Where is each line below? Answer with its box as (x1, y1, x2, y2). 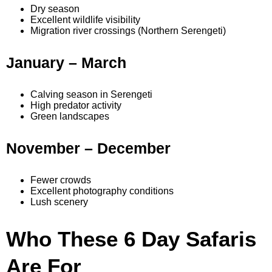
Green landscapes (30, 111, 109, 122)
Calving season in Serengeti (30, 89, 152, 100)
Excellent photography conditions (30, 186, 174, 197)
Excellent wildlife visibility (30, 15, 140, 25)
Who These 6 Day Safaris (6, 227, 256, 251)
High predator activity (30, 100, 121, 111)
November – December (6, 140, 171, 157)
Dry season (30, 4, 80, 15)
